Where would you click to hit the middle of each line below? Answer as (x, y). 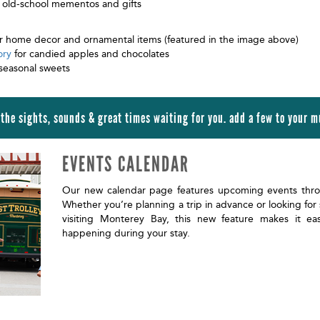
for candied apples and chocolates (90, 54)
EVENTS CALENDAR (126, 164)
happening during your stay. (128, 233)
